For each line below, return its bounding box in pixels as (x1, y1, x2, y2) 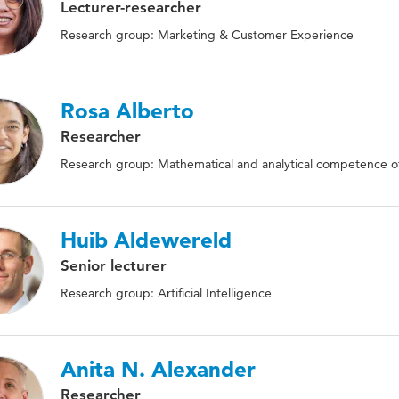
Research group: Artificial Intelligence (61, 285, 272, 301)
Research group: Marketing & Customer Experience (61, 27, 354, 43)
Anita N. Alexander (61, 356, 256, 382)
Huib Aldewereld (61, 227, 232, 253)
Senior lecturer (61, 256, 167, 274)
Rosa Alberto (61, 98, 194, 124)
